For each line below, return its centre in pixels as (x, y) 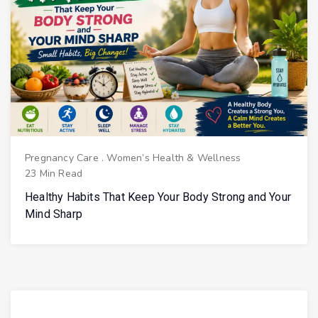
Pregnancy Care (62, 158)
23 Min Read (54, 174)
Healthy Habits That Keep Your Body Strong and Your (158, 197)
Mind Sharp (54, 214)
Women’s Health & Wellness (174, 158)
